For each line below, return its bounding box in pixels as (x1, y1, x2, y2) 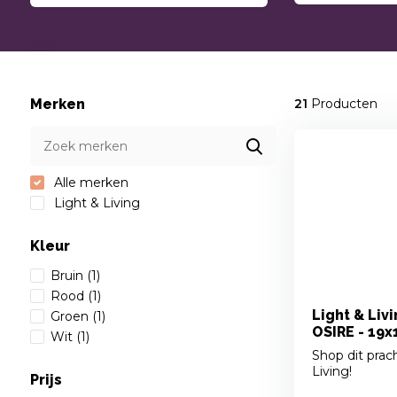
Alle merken (50, 175, 128, 191)
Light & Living (50, 195, 140, 212)
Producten (307, 96, 378, 113)
